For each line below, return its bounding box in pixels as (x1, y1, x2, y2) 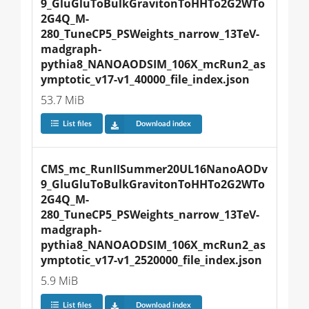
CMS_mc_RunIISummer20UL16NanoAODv (41, 161, 268, 177)
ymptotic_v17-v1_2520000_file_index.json (41, 252, 262, 268)
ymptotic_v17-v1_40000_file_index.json (41, 71, 250, 87)
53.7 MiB (41, 92, 84, 108)
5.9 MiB (41, 273, 78, 289)
